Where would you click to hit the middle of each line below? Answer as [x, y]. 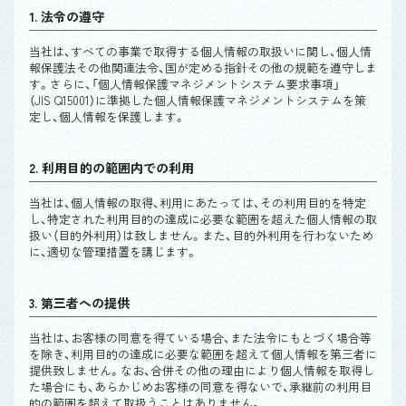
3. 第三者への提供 [79, 303]
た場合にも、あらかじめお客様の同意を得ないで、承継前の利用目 [200, 387]
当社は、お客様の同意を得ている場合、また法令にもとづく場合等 [200, 338]
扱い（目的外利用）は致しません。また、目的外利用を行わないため [201, 235]
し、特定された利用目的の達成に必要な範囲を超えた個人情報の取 [203, 219]
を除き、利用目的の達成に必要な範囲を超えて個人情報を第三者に [203, 354]
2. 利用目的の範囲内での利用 [111, 168]
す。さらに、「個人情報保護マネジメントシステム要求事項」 [184, 84]
